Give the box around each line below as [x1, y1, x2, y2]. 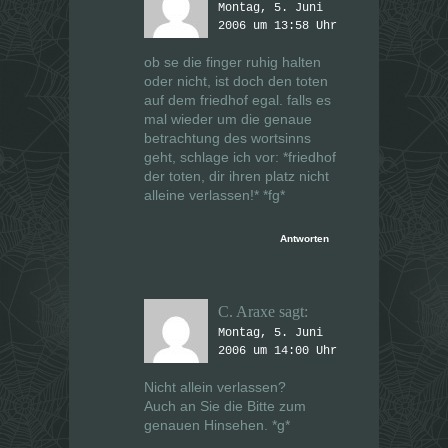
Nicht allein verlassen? [144, 379, 286, 396]
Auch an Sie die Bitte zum [144, 398, 306, 415]
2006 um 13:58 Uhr [218, 19, 337, 34]
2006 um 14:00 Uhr [218, 344, 337, 359]
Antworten [280, 233, 329, 245]
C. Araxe [218, 303, 275, 321]
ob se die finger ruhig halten [144, 54, 321, 71]
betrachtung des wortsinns [144, 130, 311, 147]
